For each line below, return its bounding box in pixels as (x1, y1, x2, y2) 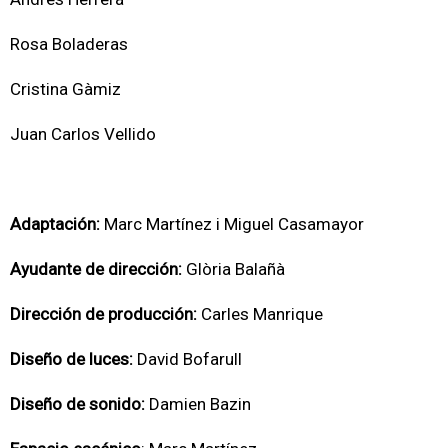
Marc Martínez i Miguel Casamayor (100, 213, 364, 234)
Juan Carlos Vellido (10, 123, 156, 144)
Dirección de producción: (10, 303, 197, 324)
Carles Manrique (197, 303, 323, 324)
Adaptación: (10, 213, 100, 234)
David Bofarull (133, 348, 242, 369)
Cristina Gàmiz (10, 78, 121, 99)
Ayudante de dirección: (10, 258, 182, 279)
